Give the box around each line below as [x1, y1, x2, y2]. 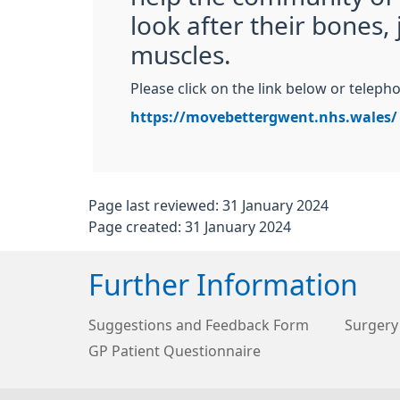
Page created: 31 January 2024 [88, 220, 291, 234]
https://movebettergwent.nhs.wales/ [130, 110, 397, 124]
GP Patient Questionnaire [88, 344, 261, 358]
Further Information [88, 271, 358, 300]
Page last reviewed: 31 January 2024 [88, 198, 329, 212]
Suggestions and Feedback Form [88, 318, 309, 332]
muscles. [130, 43, 231, 68]
